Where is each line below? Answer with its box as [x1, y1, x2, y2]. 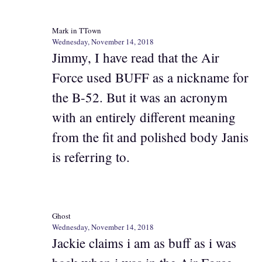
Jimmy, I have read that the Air [52, 49, 219, 67]
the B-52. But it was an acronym [52, 88, 227, 106]
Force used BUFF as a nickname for [52, 68, 249, 87]
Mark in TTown [52, 25, 101, 36]
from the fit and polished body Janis [52, 128, 249, 146]
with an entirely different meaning [52, 108, 236, 126]
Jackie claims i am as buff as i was [52, 233, 236, 251]
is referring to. [52, 148, 130, 166]
